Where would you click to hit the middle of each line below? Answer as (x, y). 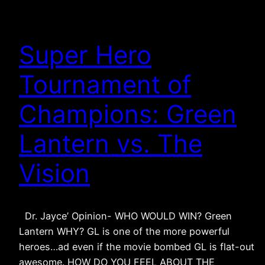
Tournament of (105, 84)
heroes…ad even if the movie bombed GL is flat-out (137, 247)
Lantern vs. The (111, 143)
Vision (54, 173)
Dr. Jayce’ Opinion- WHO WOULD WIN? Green (125, 216)
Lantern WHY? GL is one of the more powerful (124, 232)
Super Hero (85, 54)
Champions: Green (128, 114)
